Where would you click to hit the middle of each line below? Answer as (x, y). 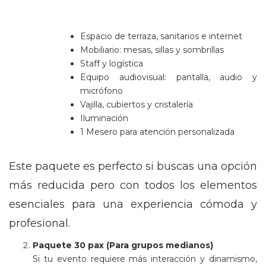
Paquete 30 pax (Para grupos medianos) (123, 245)
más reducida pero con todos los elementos (133, 185)
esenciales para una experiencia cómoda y (133, 204)
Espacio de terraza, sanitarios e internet (161, 36)
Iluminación (104, 118)
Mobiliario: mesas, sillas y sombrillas (152, 50)
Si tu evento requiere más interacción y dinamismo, (145, 259)
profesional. (39, 223)
